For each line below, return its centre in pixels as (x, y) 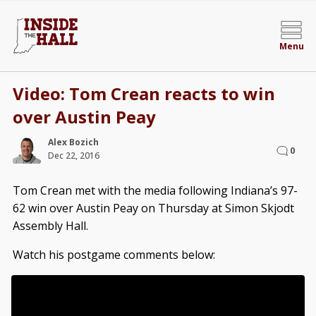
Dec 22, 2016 (73, 156)
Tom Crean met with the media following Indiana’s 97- (155, 190)
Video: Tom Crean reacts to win (144, 93)
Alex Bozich (73, 142)
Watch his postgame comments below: (114, 255)
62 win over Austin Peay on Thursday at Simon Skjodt (153, 208)
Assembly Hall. (50, 226)
